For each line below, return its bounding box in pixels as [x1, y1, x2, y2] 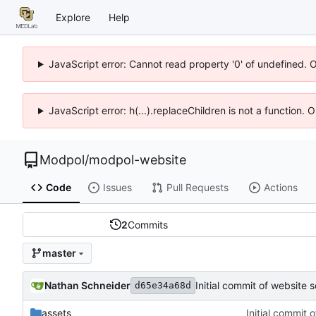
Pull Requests [166, 181, 229, 194]
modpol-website [89, 152, 186, 167]
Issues [102, 181, 132, 194]
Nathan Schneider [44, 279, 130, 291]
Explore [56, 11, 90, 23]
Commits [127, 218, 168, 231]
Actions [263, 181, 298, 194]
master [42, 247, 76, 260]
